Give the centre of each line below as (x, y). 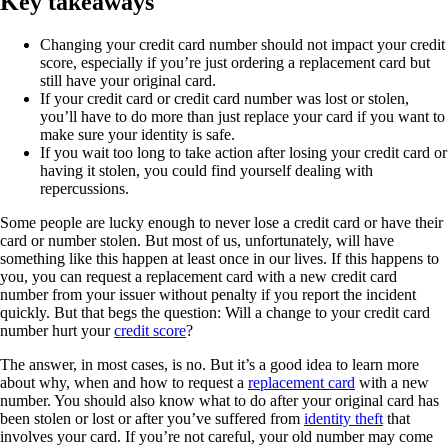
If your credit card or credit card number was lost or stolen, (224, 98)
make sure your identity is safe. (137, 134)
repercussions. (84, 188)
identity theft (343, 418)
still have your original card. (128, 80)
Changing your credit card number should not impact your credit (242, 44)
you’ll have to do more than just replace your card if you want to (242, 116)
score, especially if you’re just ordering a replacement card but (235, 62)
